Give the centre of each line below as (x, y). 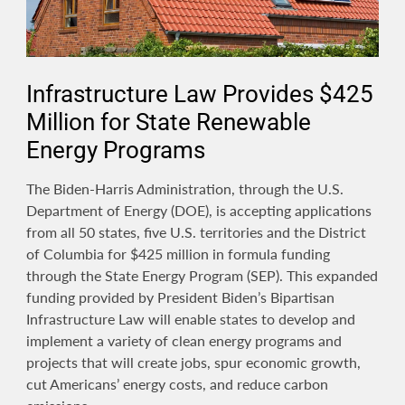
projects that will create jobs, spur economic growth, (194, 362)
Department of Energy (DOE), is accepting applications (199, 210)
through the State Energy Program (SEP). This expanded (202, 275)
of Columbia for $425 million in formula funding (179, 253)
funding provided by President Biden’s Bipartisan (181, 297)
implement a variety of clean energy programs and (184, 340)
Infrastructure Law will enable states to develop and (191, 318)
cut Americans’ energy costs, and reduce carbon (178, 383)
